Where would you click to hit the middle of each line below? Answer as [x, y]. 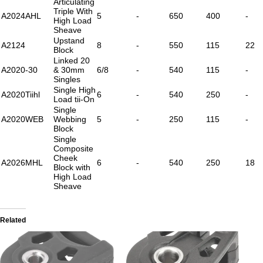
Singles [67, 79]
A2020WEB [22, 119]
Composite [73, 148]
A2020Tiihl [21, 94]
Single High [75, 90]
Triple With [73, 11]
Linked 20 [72, 60]
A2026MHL [22, 162]
